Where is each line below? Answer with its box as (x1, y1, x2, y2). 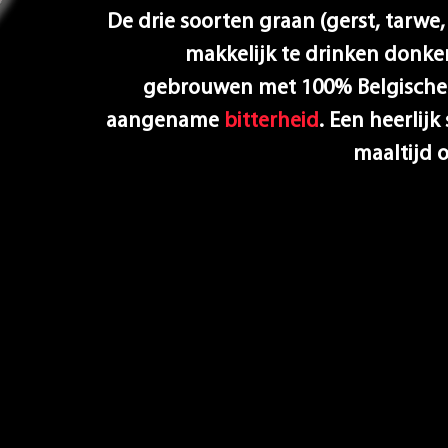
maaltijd (353, 143, 437, 166)
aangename (106, 110, 224, 133)
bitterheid (224, 110, 319, 133)
